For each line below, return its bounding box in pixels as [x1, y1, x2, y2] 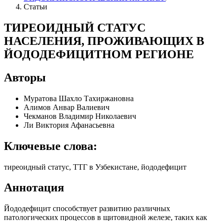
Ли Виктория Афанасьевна [24, 120, 114, 129]
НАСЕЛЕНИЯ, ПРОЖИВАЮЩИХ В [4, 34, 204, 47]
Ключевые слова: [4, 139, 97, 152]
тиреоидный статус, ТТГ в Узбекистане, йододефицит [4, 162, 186, 171]
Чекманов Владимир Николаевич [24, 111, 136, 120]
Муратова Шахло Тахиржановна [24, 94, 134, 103]
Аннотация [4, 181, 64, 194]
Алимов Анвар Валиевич [24, 103, 110, 111]
